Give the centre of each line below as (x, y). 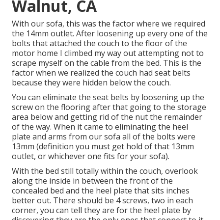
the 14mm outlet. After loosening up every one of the (110, 34)
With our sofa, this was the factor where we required (109, 24)
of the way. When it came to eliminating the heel (100, 127)
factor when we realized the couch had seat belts (101, 73)
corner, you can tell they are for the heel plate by (101, 210)
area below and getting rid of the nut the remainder (107, 117)
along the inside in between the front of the (92, 181)
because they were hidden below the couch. (91, 83)
